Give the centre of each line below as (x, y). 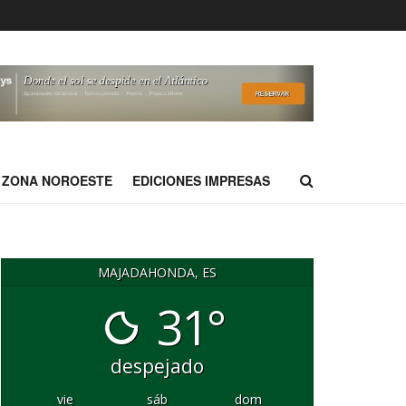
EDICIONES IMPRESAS (201, 180)
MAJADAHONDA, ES (157, 273)
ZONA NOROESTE (57, 180)
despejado (157, 366)
